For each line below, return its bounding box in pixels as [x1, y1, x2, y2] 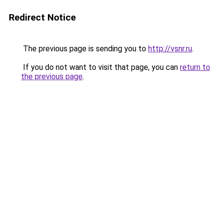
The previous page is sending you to [21, 44, 148, 53]
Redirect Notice [9, 12, 76, 23]
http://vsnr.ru [148, 44, 192, 53]
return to [180, 63, 210, 72]
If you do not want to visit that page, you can [21, 63, 180, 72]
